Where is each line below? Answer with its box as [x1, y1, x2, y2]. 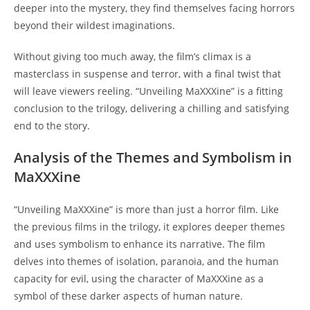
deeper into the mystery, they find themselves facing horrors [14, 1, 295, 15]
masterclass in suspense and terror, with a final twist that [14, 67, 281, 81]
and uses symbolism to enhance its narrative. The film [14, 237, 265, 251]
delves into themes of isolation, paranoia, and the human [14, 255, 279, 268]
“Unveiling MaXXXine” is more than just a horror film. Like [14, 203, 279, 217]
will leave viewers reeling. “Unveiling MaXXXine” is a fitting [14, 84, 283, 98]
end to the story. [14, 119, 90, 133]
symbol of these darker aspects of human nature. [14, 289, 243, 303]
